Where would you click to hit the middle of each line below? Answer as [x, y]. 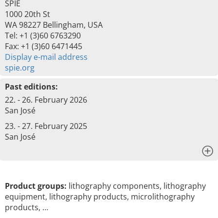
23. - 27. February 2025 [46, 126]
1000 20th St [27, 14]
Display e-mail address [46, 57]
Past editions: [31, 87]
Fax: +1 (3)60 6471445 [44, 46]
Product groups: [36, 186]
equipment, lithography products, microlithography [100, 197]
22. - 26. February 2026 [46, 100]
